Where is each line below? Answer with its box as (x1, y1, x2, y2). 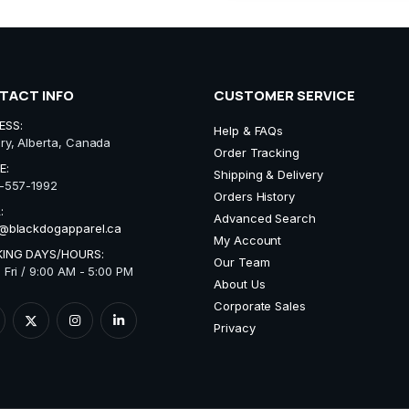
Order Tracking (214, 144, 300, 160)
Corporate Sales (214, 298, 306, 313)
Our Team (214, 254, 270, 269)
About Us (214, 276, 266, 291)
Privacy (214, 320, 256, 335)
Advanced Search (214, 210, 316, 225)
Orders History (214, 188, 296, 204)
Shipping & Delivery (214, 166, 323, 182)
